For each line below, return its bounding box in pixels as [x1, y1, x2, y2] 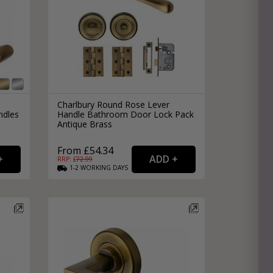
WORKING [80, 163, 111, 172]
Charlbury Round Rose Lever [57, 98, 169, 110]
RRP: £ [57, 154, 76, 163]
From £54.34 [57, 143, 113, 157]
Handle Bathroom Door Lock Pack [57, 108, 194, 120]
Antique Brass [57, 118, 112, 130]
